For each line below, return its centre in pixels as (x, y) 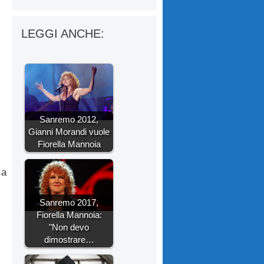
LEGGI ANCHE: (63, 34)
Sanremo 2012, (69, 120)
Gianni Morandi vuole (69, 132)
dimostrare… (69, 240)
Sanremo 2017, (69, 203)
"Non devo (69, 227)
